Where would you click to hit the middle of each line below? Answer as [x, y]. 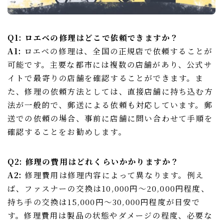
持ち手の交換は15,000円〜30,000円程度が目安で [104, 202]
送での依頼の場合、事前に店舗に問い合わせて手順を [110, 118]
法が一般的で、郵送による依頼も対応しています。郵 [110, 105]
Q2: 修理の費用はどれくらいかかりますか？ [94, 162]
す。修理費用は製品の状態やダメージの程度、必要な [110, 215]
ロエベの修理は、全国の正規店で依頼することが [117, 51]
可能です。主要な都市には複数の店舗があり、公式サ [110, 64]
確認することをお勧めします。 [67, 132]
